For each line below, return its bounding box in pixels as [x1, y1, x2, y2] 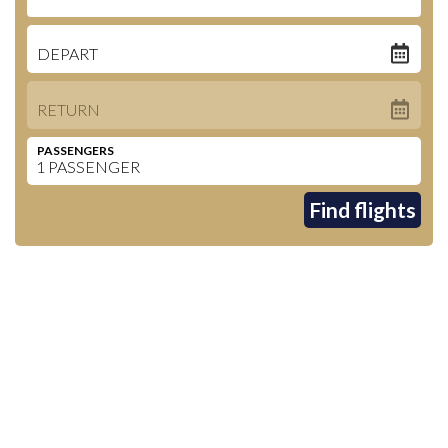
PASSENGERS [37, 142, 114, 158]
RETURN [37, 99, 100, 119]
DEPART [37, 43, 98, 63]
